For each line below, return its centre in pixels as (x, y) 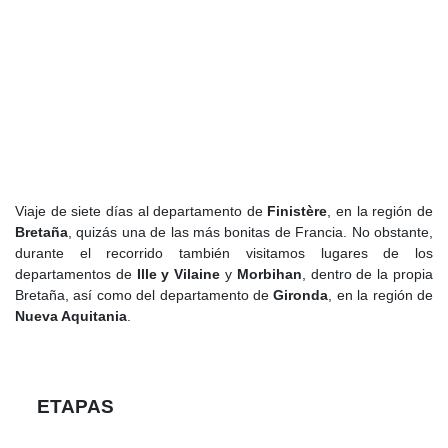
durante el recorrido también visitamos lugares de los (224, 253)
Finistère (297, 211)
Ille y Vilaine (178, 274)
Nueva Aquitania (71, 316)
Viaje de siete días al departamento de (141, 211)
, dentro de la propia (367, 274)
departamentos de (76, 274)
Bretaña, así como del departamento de (144, 295)
